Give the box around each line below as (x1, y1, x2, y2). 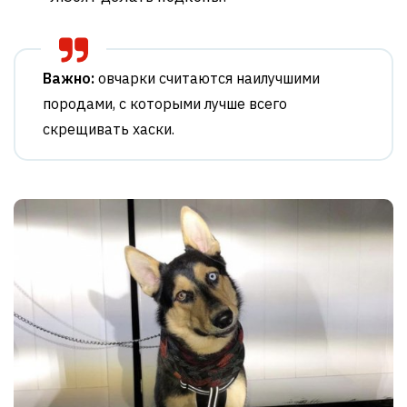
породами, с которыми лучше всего (43, 94, 287, 114)
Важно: (43, 69, 94, 88)
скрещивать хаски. (43, 120, 174, 139)
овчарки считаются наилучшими (94, 69, 320, 88)
